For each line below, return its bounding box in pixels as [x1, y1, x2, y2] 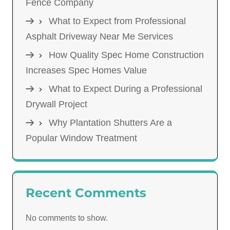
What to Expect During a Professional [49, 83, 202, 94]
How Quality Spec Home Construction [49, 49, 204, 60]
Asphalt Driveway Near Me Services [26, 31, 173, 42]
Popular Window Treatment [26, 132, 137, 143]
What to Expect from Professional [49, 15, 186, 26]
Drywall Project [26, 99, 87, 109]
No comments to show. [26, 213, 108, 222]
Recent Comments [26, 185, 146, 200]
